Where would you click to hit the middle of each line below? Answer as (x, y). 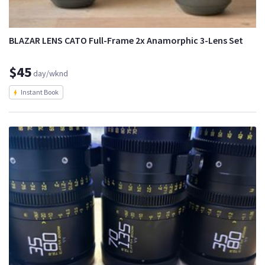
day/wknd (51, 74)
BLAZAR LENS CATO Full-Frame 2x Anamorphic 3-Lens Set (126, 41)
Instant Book (40, 92)
